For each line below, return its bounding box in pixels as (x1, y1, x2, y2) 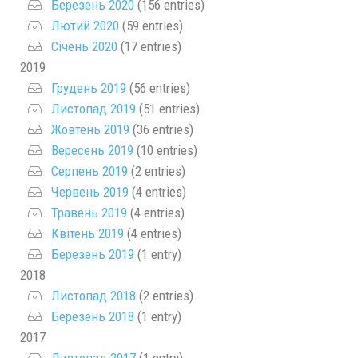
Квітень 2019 (51, 225, 124, 241)
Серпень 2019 (51, 162, 128, 179)
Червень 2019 (51, 183, 129, 200)
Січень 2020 (51, 38, 117, 54)
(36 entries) (129, 121, 193, 137)
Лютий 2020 (51, 17, 119, 34)
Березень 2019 (51, 245, 134, 262)
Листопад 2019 (51, 100, 136, 117)
